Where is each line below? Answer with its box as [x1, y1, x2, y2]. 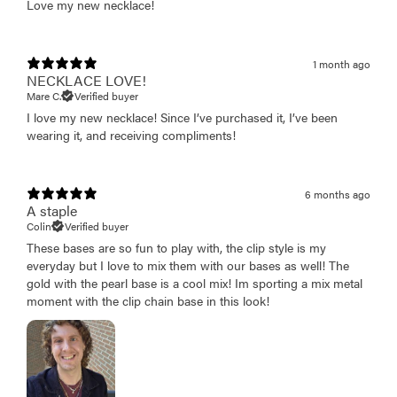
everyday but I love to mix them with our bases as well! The [27, 256, 349, 275]
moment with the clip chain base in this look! [27, 292, 269, 310]
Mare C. [27, 87, 61, 104]
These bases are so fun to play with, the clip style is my [27, 238, 326, 257]
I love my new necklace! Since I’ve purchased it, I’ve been [27, 108, 338, 127]
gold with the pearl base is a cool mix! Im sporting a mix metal [27, 274, 362, 292]
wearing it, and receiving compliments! [27, 126, 236, 144]
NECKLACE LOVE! [27, 70, 146, 91]
